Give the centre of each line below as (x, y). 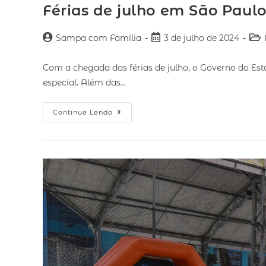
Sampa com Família (99, 38)
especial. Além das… (84, 82)
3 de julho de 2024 (202, 38)
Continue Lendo (83, 112)
